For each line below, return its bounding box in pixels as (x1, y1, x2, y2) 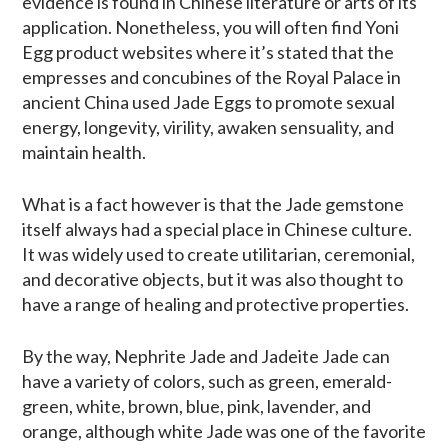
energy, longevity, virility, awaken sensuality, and (22, 115, 394, 138)
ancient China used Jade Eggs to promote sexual (22, 90, 395, 113)
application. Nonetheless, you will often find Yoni (22, 15, 399, 38)
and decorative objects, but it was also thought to (22, 267, 403, 290)
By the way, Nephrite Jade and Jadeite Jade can (22, 344, 390, 367)
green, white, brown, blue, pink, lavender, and (22, 394, 371, 417)
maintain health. (22, 140, 146, 163)
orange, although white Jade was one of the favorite (22, 419, 426, 442)
